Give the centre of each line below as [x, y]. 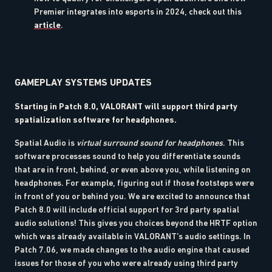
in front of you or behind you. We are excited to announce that [132, 196]
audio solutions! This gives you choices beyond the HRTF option [136, 223]
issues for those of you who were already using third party [126, 263]
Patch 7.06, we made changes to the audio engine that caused [132, 249]
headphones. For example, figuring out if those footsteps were [134, 182]
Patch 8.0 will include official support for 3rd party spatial [127, 209]
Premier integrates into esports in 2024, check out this [138, 11]
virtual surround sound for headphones [150, 142]
